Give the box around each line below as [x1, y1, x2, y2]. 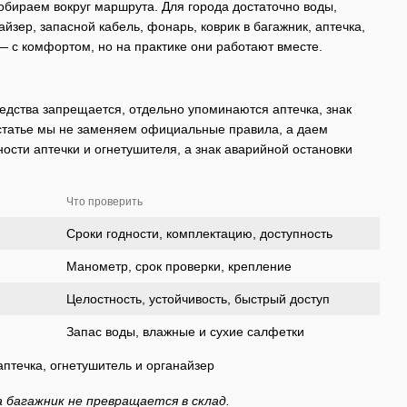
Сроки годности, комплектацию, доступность [66, 225, 333, 241]
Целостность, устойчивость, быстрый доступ [66, 291, 330, 306]
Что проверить [66, 194, 143, 208]
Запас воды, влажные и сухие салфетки [66, 323, 304, 339]
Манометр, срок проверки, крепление [66, 258, 292, 273]
